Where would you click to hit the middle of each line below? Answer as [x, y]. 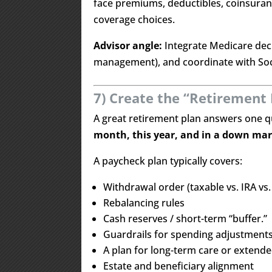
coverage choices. [134, 19]
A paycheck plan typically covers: [168, 161]
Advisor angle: [128, 46]
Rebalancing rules [144, 203]
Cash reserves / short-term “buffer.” [185, 219]
